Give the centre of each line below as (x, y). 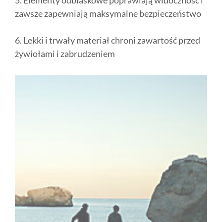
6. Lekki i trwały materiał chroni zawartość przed (108, 40)
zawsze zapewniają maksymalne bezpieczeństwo (108, 14)
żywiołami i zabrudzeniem (65, 54)
